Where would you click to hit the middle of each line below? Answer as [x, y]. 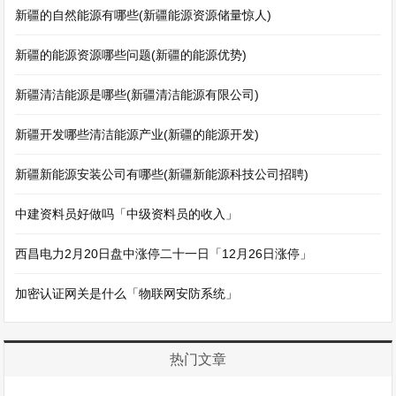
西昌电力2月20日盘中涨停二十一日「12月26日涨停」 [164, 254]
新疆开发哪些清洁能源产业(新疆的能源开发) [137, 134]
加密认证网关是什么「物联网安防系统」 [127, 293]
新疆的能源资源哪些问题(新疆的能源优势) [131, 55]
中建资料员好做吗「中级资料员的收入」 [127, 214]
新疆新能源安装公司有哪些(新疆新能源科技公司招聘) [162, 174]
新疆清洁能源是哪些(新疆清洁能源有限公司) [137, 95]
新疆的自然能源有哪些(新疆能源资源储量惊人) [144, 15]
